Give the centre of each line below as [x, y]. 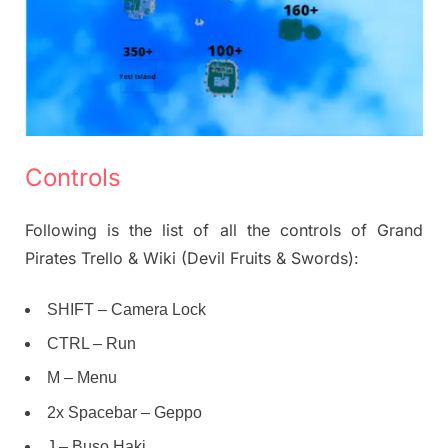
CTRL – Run [91, 343]
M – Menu [82, 378]
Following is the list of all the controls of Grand [224, 229]
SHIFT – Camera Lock [126, 309]
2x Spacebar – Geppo [124, 412]
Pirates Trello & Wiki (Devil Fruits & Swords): [192, 257]
